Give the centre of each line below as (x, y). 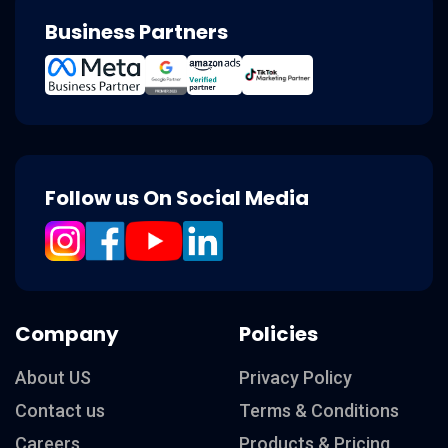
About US (53, 377)
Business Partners (136, 31)
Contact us (60, 410)
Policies (278, 333)
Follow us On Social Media (177, 197)
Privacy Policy (295, 377)
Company (67, 333)
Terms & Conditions (319, 410)
